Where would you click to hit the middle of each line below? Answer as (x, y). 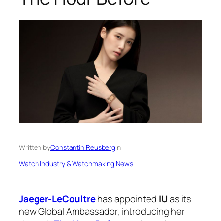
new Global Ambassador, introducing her (102, 211)
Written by (35, 147)
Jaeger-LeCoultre (57, 199)
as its (180, 199)
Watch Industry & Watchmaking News (76, 163)
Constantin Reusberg (83, 147)
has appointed (127, 199)
